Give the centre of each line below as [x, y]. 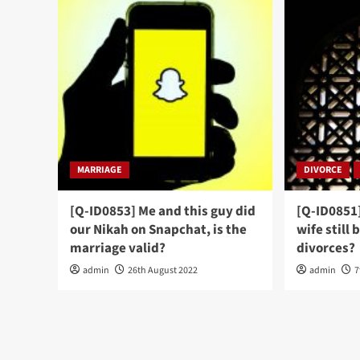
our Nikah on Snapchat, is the [158, 229]
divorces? [326, 248]
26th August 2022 [163, 270]
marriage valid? [118, 248]
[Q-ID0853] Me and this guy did [163, 211]
